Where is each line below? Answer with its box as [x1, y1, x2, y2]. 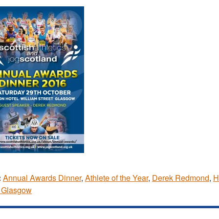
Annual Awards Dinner [3, 172, 81, 184]
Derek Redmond [152, 172, 209, 184]
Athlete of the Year [85, 172, 148, 184]
